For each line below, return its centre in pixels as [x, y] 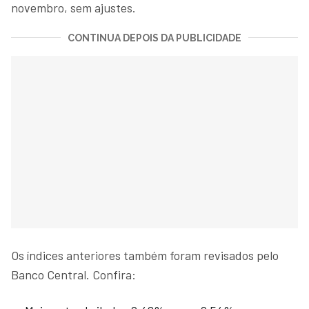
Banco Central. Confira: [73, 274]
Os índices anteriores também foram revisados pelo [145, 255]
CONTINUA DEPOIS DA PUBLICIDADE [154, 38]
